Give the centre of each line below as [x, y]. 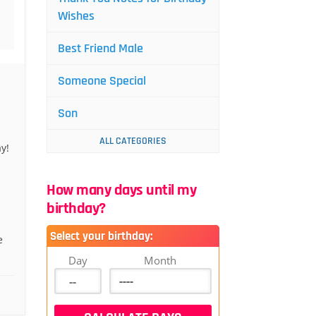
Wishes [76, 16]
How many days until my [121, 190]
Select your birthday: [101, 236]
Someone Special [102, 81]
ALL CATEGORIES [133, 141]
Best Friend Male [101, 48]
